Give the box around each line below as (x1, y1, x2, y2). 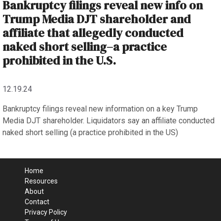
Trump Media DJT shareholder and (2, 10, 191, 27)
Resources (25, 177, 58, 185)
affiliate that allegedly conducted (2, 24, 184, 41)
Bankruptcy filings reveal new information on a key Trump (2, 104, 198, 113)
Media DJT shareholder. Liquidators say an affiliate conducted (2, 115, 215, 125)
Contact (25, 197, 49, 206)
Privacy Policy (25, 208, 67, 216)
